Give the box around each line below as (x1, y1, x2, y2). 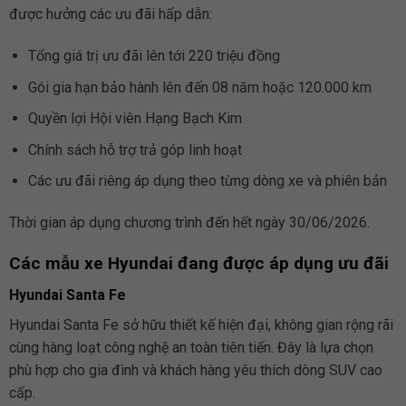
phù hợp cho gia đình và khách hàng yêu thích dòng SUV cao (8, 361, 382, 379)
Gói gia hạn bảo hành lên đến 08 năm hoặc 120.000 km (27, 78, 372, 96)
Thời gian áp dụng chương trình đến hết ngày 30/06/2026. (8, 214, 370, 232)
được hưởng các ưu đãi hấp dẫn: (8, 5, 212, 24)
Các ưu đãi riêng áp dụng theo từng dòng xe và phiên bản (27, 172, 387, 190)
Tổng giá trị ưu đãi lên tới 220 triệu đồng (27, 47, 280, 65)
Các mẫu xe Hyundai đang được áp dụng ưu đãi (8, 253, 389, 274)
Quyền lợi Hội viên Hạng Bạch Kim (27, 110, 242, 128)
